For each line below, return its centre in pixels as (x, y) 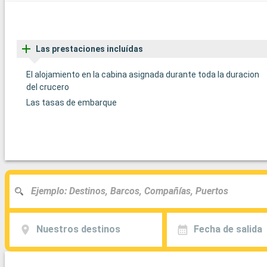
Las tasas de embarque (72, 102)
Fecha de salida (228, 229)
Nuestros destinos (78, 229)
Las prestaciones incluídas (89, 49)
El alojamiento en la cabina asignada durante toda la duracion (143, 74)
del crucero (48, 87)
